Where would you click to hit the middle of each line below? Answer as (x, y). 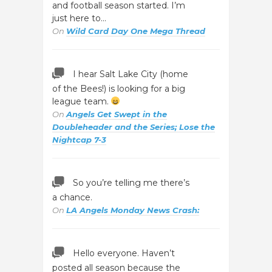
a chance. (72, 197)
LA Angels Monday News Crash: (133, 210)
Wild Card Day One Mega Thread (136, 31)
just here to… (79, 18)
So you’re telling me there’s (131, 183)
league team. (82, 101)
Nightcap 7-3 (79, 140)
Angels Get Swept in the (117, 114)
